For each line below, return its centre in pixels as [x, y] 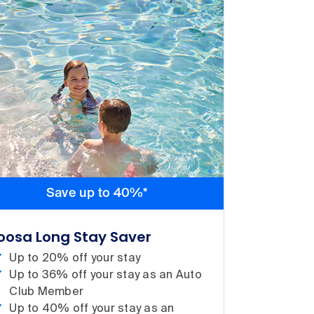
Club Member [47, 292]
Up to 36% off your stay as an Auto [105, 275]
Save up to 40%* [97, 193]
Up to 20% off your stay [75, 258]
